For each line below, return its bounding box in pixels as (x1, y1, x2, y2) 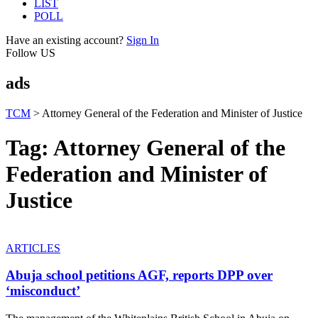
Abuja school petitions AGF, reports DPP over (6, 268, 273, 283)
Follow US (6, 47, 55, 59)
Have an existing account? (6, 34, 124, 46)
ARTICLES (6, 241, 60, 254)
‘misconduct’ (6, 283, 80, 299)
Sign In (126, 34, 159, 46)
